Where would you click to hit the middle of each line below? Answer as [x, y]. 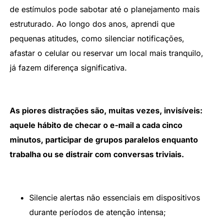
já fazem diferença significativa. [68, 67]
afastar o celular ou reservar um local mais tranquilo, [107, 53]
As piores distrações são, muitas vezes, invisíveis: [106, 111]
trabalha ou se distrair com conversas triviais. [97, 154]
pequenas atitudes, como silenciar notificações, [97, 38]
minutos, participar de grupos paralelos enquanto [104, 140]
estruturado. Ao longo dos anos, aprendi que [92, 24]
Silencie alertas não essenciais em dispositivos [115, 198]
